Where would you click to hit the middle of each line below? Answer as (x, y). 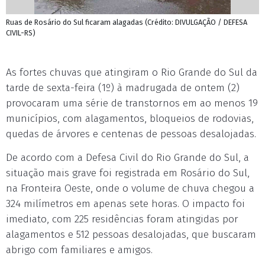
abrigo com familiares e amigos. (79, 250)
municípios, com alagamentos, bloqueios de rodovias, (130, 119)
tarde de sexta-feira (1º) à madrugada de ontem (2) (123, 88)
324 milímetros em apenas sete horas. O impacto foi (125, 204)
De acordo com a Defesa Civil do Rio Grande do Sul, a (127, 158)
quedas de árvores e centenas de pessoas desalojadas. (131, 134)
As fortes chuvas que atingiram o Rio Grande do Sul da (132, 72)
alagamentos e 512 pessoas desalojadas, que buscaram (131, 235)
